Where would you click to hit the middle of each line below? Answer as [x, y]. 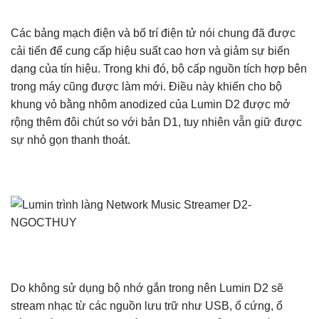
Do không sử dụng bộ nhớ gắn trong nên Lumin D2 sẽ [147, 288]
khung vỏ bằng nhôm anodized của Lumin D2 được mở [151, 104]
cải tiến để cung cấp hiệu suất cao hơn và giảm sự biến [150, 51]
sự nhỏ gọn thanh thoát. [70, 140]
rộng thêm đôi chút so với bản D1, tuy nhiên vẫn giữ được [156, 122]
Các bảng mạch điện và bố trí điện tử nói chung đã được [153, 33]
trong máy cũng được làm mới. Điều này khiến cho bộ [146, 86]
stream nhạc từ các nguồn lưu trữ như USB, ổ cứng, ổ [147, 305]
